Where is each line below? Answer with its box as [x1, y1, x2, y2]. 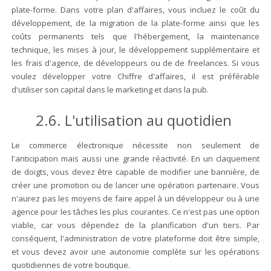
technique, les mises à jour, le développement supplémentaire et [11, 44, 260, 56]
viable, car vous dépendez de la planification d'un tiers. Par [11, 220, 260, 231]
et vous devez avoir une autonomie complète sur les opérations [11, 246, 260, 258]
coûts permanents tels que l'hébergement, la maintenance [11, 31, 260, 42]
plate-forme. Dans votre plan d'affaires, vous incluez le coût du [11, 4, 260, 16]
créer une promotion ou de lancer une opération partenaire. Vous [11, 180, 260, 191]
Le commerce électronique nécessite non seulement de [11, 140, 260, 151]
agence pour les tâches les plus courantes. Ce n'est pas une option [11, 206, 260, 218]
